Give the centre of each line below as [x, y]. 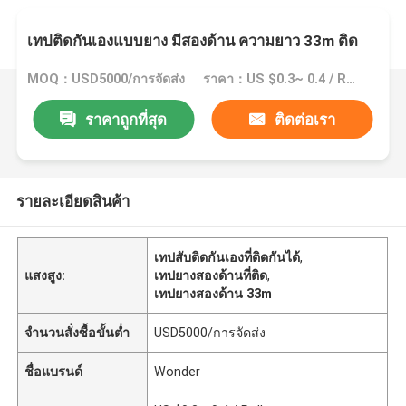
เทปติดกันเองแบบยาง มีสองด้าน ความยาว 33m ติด [193, 40]
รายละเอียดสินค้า [72, 201]
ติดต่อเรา [305, 119]
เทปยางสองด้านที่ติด [211, 275]
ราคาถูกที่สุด [126, 119]
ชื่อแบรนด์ [54, 371]
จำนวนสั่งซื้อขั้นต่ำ [77, 332]
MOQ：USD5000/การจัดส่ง [106, 79]
